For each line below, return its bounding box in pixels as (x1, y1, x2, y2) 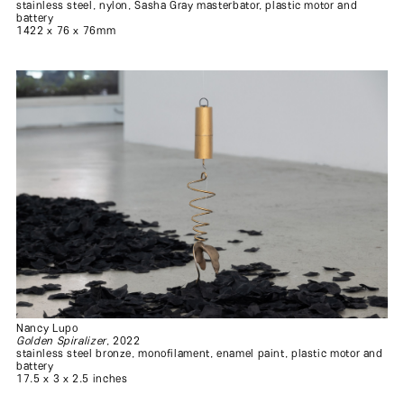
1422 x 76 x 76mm (16, 24, 116, 37)
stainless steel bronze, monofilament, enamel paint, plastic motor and (16, 347, 383, 360)
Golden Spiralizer (16, 335, 106, 347)
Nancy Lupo (16, 322, 78, 335)
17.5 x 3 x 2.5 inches (16, 372, 128, 385)
